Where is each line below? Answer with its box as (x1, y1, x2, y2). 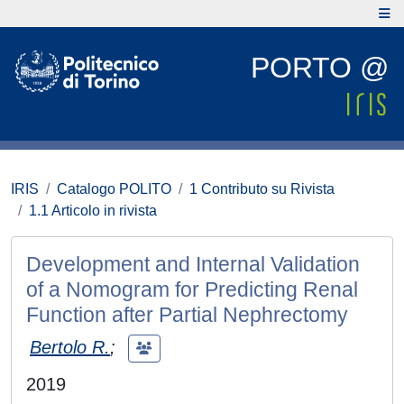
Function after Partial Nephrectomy (26, 303, 348, 326)
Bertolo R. (30, 336, 110, 357)
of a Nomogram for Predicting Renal (26, 278, 358, 301)
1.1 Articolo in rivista (29, 203, 157, 218)
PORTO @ (251, 51, 389, 84)
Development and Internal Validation (26, 252, 360, 276)
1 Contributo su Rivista (189, 181, 335, 197)
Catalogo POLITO (57, 181, 171, 197)
